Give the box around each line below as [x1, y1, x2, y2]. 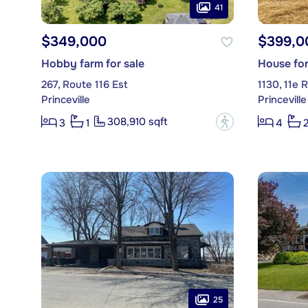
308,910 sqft [107, 115, 168, 129]
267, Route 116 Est [41, 78, 128, 92]
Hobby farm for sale [41, 56, 144, 71]
